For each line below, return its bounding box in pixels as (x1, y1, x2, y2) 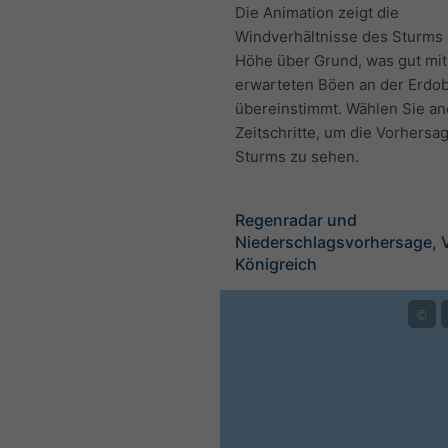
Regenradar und (235, 209, 357, 230)
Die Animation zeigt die (235, 2, 399, 22)
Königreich (235, 253, 317, 274)
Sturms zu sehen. (235, 146, 359, 166)
